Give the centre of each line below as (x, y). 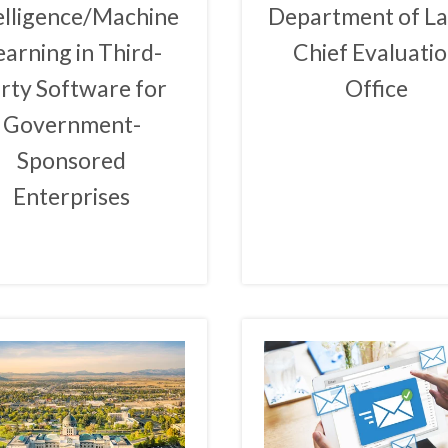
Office (376, 88)
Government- (71, 124)
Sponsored (72, 160)
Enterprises (72, 196)
